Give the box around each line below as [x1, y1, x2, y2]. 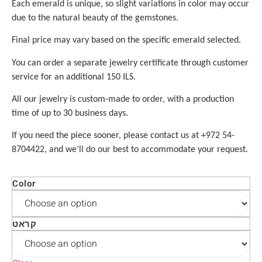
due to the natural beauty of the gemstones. [12, 11, 178, 23]
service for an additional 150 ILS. [12, 70, 136, 82]
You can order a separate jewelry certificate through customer [12, 56, 249, 68]
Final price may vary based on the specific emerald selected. [12, 34, 241, 46]
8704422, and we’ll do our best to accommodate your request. [12, 143, 248, 155]
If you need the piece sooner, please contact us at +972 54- [12, 129, 235, 141]
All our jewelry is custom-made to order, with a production [12, 93, 234, 104]
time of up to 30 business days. [12, 107, 128, 118]
